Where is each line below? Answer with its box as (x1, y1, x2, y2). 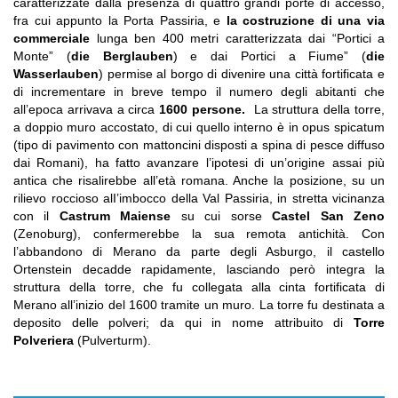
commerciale (13, 31, 90, 45)
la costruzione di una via (226, 13, 386, 28)
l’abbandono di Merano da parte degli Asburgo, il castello (13, 244, 385, 259)
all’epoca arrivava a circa (13, 102, 160, 116)
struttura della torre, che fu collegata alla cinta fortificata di (13, 280, 385, 294)
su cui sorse (171, 209, 273, 223)
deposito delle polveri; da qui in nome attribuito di (13, 315, 354, 330)
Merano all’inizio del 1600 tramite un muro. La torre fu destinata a (13, 298, 385, 312)
